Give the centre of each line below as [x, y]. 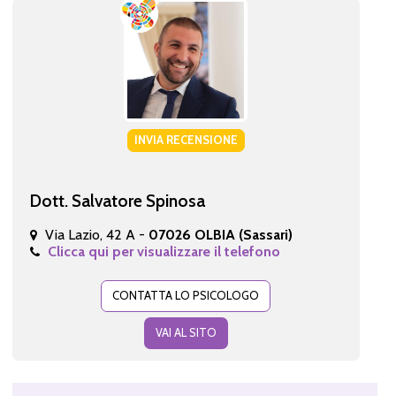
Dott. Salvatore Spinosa [117, 200]
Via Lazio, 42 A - [96, 234]
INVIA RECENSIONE [186, 139]
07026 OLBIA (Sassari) [220, 234]
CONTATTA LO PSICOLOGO [186, 295]
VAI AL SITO [186, 332]
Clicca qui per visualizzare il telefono [164, 251]
